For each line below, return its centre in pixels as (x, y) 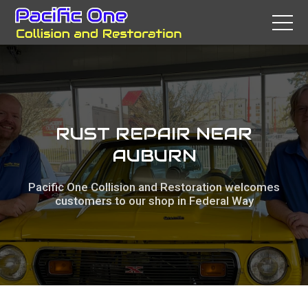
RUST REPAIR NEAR (154, 133)
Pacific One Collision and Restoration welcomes (154, 187)
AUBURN (154, 155)
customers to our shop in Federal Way (154, 201)
